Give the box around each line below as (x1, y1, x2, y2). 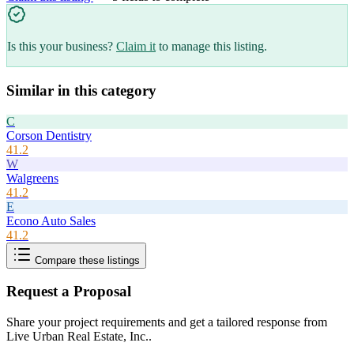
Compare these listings (32, 254, 140, 266)
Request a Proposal (6, 283, 131, 300)
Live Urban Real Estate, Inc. (6, 329, 149, 343)
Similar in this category (6, 81, 156, 99)
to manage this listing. (159, 40, 267, 54)
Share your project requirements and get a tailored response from (6, 314, 327, 329)
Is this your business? (7, 40, 113, 54)
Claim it (116, 40, 156, 54)
